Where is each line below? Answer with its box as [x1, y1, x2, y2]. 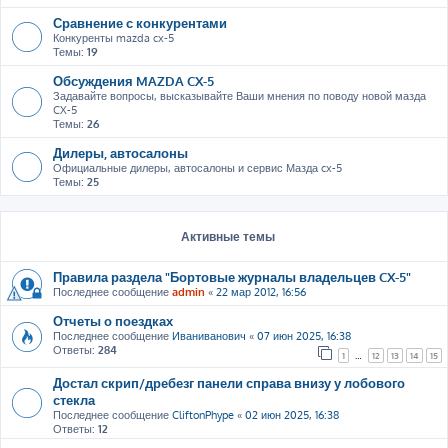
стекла [53, 391, 95, 408]
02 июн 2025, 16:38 [245, 408, 339, 422]
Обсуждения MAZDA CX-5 [53, 72, 214, 89]
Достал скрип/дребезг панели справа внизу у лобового [53, 374, 405, 391]
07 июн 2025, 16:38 [257, 329, 351, 343]
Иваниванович [172, 329, 246, 343]
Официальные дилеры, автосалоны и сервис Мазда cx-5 [53, 161, 342, 175]
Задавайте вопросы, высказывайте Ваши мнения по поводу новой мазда [53, 89, 426, 103]
